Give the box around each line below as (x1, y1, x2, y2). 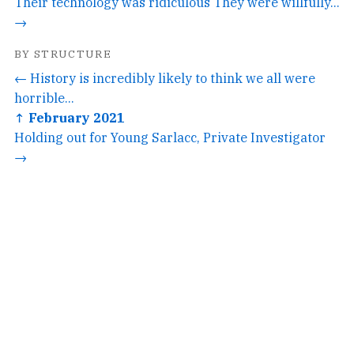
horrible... (14, 88, 74, 106)
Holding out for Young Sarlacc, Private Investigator (14, 128, 326, 145)
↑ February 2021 (14, 108, 125, 126)
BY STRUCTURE (14, 46, 112, 61)
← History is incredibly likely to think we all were (14, 69, 315, 86)
